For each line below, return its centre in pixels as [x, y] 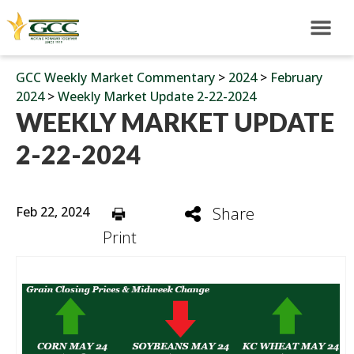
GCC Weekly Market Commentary [115, 77]
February [296, 77]
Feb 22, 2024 [53, 212]
